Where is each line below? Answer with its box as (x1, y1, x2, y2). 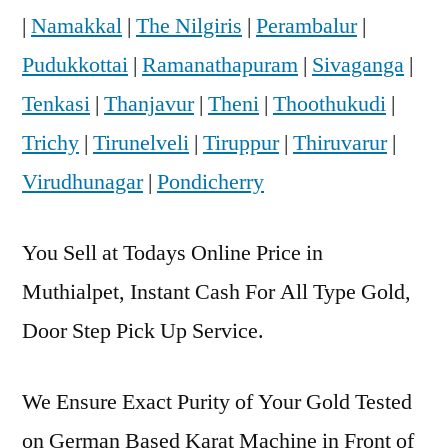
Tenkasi (22, 89, 90, 118)
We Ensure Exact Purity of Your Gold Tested (22, 387, 412, 416)
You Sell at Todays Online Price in (22, 238, 323, 267)
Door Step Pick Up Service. (22, 316, 264, 345)
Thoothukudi (273, 89, 386, 118)
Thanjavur (104, 89, 194, 118)
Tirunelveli (93, 128, 189, 157)
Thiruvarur (293, 128, 387, 157)
